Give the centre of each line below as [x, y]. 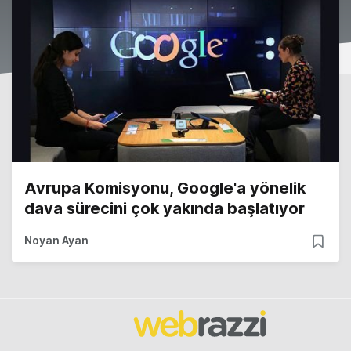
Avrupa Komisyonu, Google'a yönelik [165, 188]
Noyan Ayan [56, 241]
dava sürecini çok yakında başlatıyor [165, 209]
